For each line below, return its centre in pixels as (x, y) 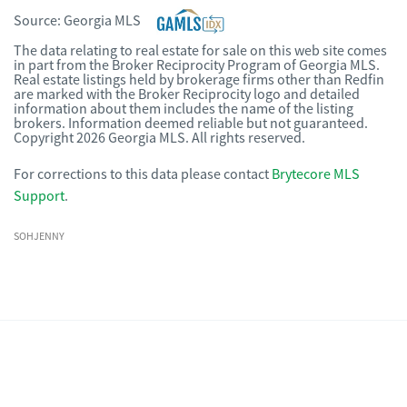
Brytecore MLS (316, 174)
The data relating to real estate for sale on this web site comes (200, 51)
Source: (39, 21)
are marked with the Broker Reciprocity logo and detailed (187, 94)
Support (39, 196)
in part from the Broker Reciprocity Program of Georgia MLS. (197, 65)
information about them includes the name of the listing (184, 109)
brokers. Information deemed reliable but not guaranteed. (191, 124)
